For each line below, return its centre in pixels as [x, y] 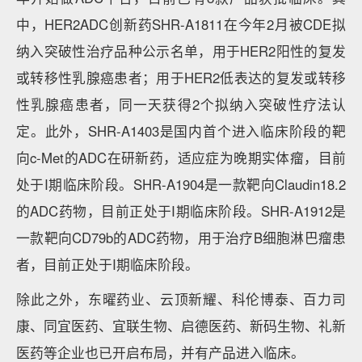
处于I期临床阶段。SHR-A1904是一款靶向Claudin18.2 [181, 184]
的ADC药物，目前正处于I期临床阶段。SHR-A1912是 [181, 211]
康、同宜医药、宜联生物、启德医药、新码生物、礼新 [181, 326]
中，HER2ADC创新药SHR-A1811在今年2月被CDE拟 [181, 24]
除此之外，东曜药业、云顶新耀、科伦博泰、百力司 [181, 299]
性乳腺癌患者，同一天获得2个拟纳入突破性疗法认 [181, 104]
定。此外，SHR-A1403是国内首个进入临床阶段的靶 [181, 131]
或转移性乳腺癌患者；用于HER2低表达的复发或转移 [181, 78]
